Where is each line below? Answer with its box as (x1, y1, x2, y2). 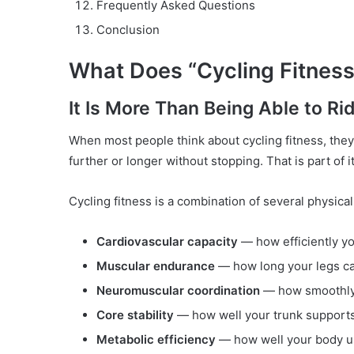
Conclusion (96, 21, 160, 37)
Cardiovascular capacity (96, 233, 238, 249)
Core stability (96, 307, 174, 322)
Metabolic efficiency (96, 331, 216, 347)
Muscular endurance (96, 258, 215, 273)
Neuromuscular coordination (96, 282, 260, 298)
